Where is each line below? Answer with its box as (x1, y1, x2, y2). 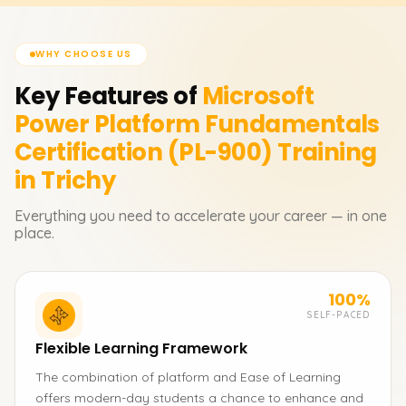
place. (14, 224, 54, 242)
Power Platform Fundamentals (14, 108, 380, 140)
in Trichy (14, 164, 116, 197)
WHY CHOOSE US (35, 47, 132, 61)
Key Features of (14, 80, 198, 112)
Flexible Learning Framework (35, 338, 247, 359)
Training (277, 136, 377, 169)
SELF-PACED (306, 309, 371, 321)
